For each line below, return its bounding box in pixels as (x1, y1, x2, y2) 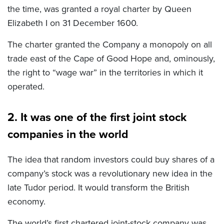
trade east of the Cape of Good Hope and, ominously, (7, 52, 215, 65)
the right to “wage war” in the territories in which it (7, 66, 203, 79)
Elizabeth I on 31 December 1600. (7, 16, 138, 30)
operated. (7, 80, 44, 93)
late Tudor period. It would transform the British (7, 181, 189, 194)
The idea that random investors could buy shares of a (7, 153, 214, 166)
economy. (7, 195, 45, 208)
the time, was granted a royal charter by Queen (7, 2, 191, 16)
